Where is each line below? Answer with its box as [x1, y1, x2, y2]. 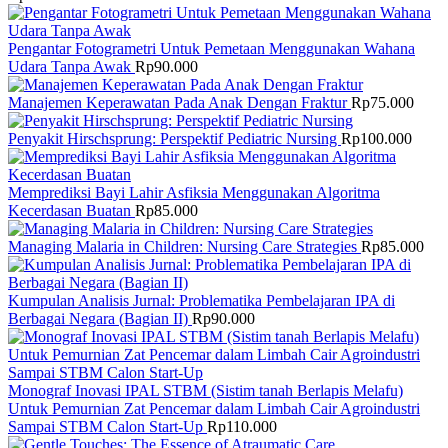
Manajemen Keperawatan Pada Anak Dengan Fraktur [8, 93, 351, 111]
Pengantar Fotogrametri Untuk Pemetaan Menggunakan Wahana [8, 39, 415, 57]
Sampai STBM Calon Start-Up [8, 417, 207, 435]
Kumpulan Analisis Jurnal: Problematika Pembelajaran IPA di [8, 291, 395, 309]
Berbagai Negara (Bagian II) [8, 309, 192, 327]
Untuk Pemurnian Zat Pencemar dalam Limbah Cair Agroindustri [8, 399, 420, 417]
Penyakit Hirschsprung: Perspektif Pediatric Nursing [8, 129, 341, 147]
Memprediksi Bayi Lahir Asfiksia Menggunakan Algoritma [8, 183, 380, 201]
